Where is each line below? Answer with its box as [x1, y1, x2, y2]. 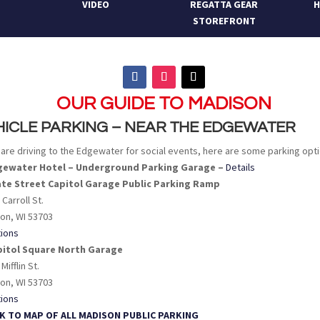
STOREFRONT [192, 14, 256, 28]
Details [226, 160, 256, 174]
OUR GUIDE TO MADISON [56, 94, 271, 113]
